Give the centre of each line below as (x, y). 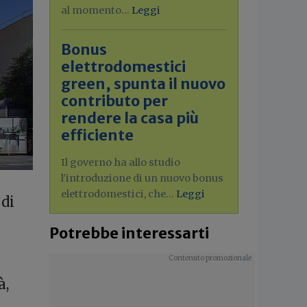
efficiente (97, 135)
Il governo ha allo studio (121, 162)
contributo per (114, 101)
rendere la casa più (130, 118)
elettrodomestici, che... (119, 194)
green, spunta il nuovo (143, 84)
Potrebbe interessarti (129, 233)
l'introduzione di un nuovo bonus (142, 178)
